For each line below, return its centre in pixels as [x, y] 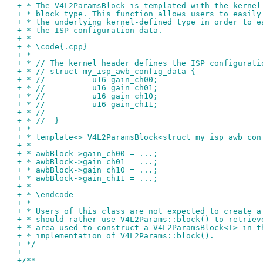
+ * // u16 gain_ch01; [125, 88]
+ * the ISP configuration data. [90, 31]
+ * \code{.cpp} [52, 47]
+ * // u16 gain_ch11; [125, 104]
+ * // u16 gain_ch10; [125, 96]
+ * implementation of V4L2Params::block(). [116, 236]
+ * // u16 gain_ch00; [125, 80]
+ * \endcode [45, 195]
